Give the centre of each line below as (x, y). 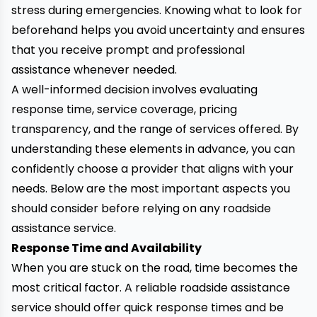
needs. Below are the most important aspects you (151, 189)
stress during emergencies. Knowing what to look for (157, 10)
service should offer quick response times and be (148, 307)
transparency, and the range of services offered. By (155, 129)
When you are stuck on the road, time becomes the (155, 268)
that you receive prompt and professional (128, 50)
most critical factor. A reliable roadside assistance (151, 288)
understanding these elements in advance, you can (153, 149)
